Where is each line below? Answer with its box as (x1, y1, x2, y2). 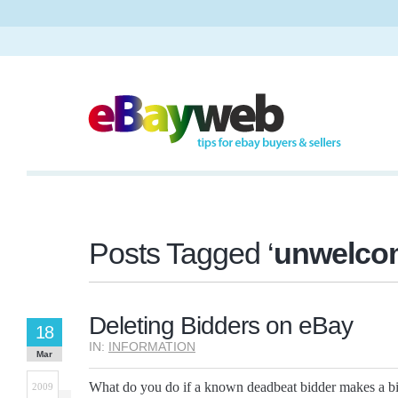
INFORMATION (108, 339, 195, 354)
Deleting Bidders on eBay (89, 312, 353, 339)
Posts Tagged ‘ (89, 236, 274, 270)
